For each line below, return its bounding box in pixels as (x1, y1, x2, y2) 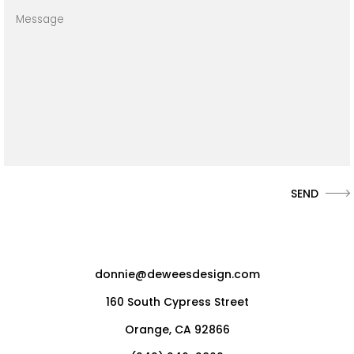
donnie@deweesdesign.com (94, 266, 260, 282)
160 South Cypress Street (105, 294, 249, 310)
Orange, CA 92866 (124, 322, 230, 337)
